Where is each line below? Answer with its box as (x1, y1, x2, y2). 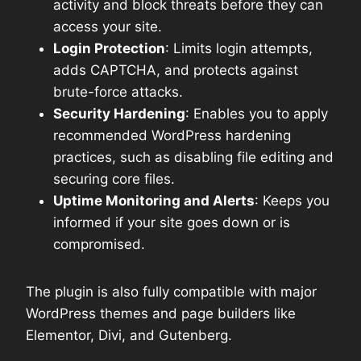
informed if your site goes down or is (53, 214, 290, 230)
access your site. (53, 18, 162, 35)
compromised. (53, 235, 145, 252)
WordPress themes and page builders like (26, 305, 296, 322)
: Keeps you (255, 192, 330, 209)
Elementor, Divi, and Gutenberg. (26, 326, 232, 343)
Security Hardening (53, 105, 185, 122)
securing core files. (53, 170, 175, 187)
